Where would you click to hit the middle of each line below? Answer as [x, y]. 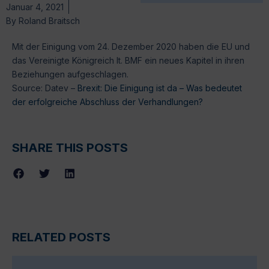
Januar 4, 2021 [35, 7]
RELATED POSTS [61, 237]
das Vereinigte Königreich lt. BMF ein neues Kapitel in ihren [128, 60]
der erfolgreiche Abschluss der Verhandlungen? [107, 101]
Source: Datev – [45, 88]
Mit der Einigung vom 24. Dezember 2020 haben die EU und [131, 46]
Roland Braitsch [48, 20]
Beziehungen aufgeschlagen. [70, 74]
